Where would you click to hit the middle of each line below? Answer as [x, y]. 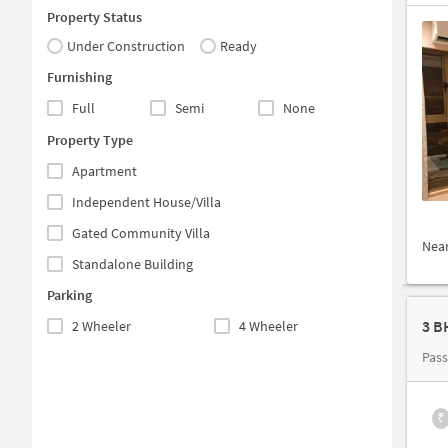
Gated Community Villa [141, 232]
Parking [69, 294]
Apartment [104, 170]
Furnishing [79, 77]
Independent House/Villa [146, 201]
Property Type [90, 139]
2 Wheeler [101, 325]
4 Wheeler [269, 325]
